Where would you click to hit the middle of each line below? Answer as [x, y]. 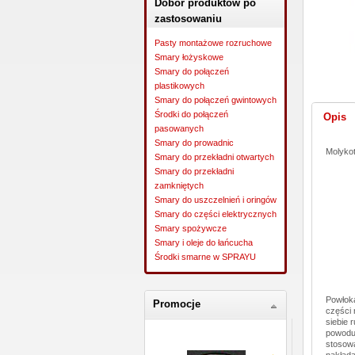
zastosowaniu [188, 19]
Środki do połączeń [191, 114]
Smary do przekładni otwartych [214, 157]
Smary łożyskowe [189, 57]
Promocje [177, 304]
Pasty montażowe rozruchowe [213, 43]
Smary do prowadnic [194, 143]
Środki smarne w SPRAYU [205, 257]
